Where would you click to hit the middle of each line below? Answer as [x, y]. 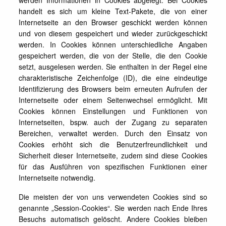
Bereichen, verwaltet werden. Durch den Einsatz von [113, 133]
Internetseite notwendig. [57, 178]
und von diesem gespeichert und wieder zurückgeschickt [113, 33]
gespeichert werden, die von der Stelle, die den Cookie [113, 55]
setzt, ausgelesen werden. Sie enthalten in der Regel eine [113, 67]
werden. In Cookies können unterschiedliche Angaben [113, 44]
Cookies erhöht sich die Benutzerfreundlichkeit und [113, 144]
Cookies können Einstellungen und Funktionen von [113, 111]
